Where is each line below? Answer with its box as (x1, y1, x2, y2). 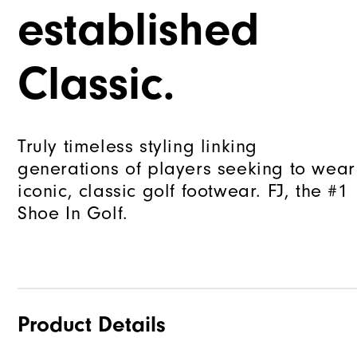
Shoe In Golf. (18, 202, 128, 224)
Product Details (18, 312, 166, 337)
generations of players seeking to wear (18, 157, 355, 179)
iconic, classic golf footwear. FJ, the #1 (18, 179, 348, 202)
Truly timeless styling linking (18, 135, 258, 157)
